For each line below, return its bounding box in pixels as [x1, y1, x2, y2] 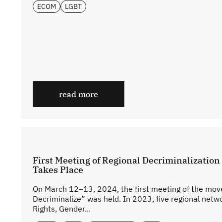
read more [59, 89, 98, 99]
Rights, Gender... [33, 203, 91, 214]
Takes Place [33, 164, 83, 175]
